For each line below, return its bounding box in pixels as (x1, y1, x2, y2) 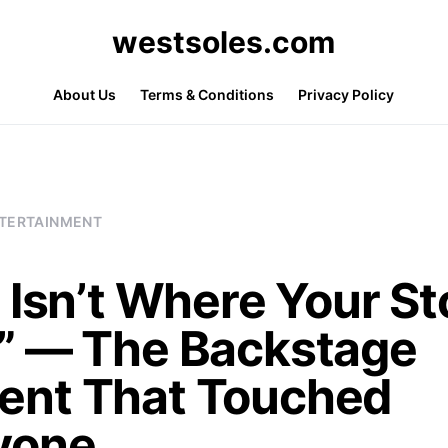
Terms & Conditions (140, 86, 275, 103)
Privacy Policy (298, 86, 395, 103)
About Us (53, 86, 117, 103)
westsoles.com (112, 24, 336, 60)
